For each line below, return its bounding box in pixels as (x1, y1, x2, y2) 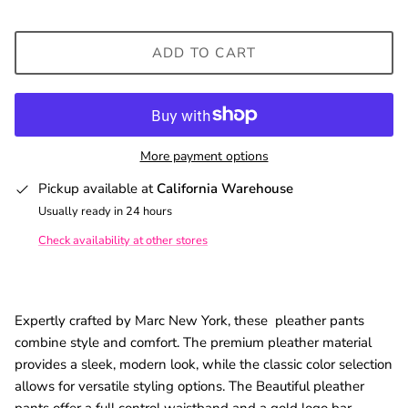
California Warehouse (157, 179, 293, 199)
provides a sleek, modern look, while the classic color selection (15, 354, 393, 373)
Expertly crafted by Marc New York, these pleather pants (15, 311, 364, 330)
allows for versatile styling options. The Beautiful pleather (15, 376, 364, 395)
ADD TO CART (151, 43, 257, 62)
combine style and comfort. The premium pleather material (15, 332, 372, 352)
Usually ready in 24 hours (38, 203, 172, 220)
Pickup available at (38, 179, 157, 199)
